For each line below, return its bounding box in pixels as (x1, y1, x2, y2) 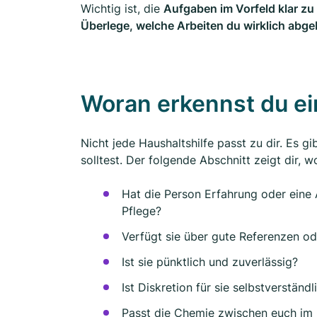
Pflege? (122, 204, 162, 219)
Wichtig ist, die (81, 1, 163, 16)
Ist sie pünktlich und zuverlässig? (122, 255, 299, 270)
